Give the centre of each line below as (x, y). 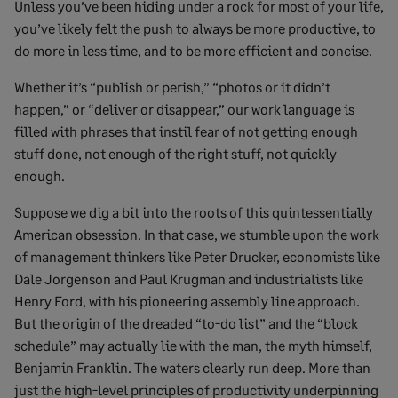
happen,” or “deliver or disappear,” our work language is (184, 108)
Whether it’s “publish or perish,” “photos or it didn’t (172, 86)
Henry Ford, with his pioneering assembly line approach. (187, 300)
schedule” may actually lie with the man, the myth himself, (193, 345)
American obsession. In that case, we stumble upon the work (197, 234)
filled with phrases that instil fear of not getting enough (186, 131)
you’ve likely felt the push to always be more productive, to (195, 28)
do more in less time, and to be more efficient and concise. (193, 50)
